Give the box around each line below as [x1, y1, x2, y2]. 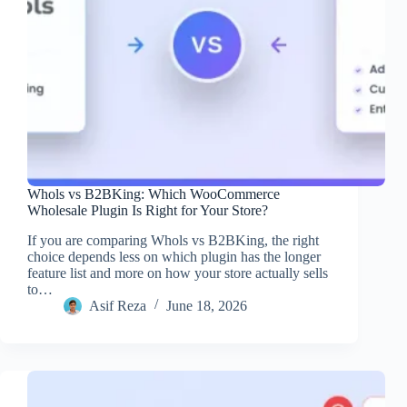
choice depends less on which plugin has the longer [27, 248, 321, 264]
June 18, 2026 [166, 297, 247, 313]
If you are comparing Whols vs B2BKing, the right [27, 232, 319, 248]
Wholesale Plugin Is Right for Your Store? [27, 203, 268, 219]
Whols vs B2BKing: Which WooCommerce [27, 186, 280, 203]
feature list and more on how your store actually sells [27, 264, 328, 281]
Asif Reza [89, 297, 146, 313]
